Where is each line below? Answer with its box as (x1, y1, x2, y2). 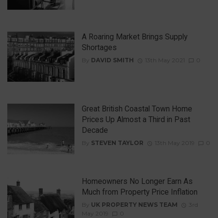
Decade (81, 126, 108, 135)
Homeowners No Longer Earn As (81, 176, 193, 186)
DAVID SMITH (91, 56, 134, 64)
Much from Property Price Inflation (81, 187, 198, 197)
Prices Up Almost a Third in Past (81, 115, 190, 125)
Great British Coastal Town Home (81, 104, 192, 114)
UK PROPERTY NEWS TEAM (91, 200, 178, 208)
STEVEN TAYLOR (91, 139, 144, 147)
